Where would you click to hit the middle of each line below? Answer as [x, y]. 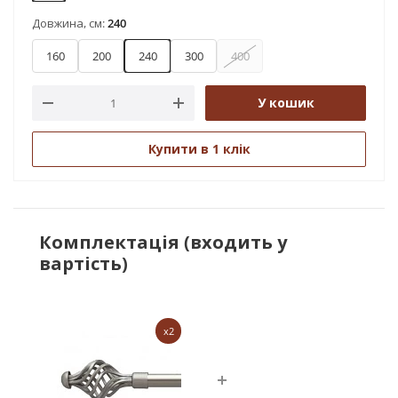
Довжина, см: [70, 23]
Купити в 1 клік [199, 149]
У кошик [286, 103]
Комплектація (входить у [163, 242]
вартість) [84, 263]
